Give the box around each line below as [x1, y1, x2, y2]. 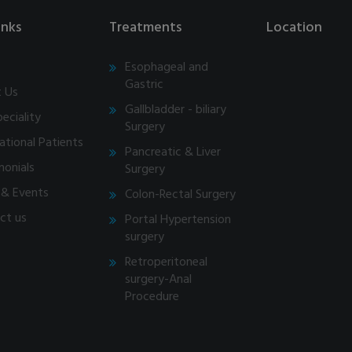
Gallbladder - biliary [125, 100, 226, 120]
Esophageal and [125, 57, 208, 78]
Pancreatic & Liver [125, 142, 221, 163]
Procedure [125, 287, 179, 307]
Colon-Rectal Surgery [125, 185, 236, 205]
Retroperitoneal [125, 252, 207, 273]
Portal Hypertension [125, 210, 231, 230]
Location [266, 16, 322, 39]
